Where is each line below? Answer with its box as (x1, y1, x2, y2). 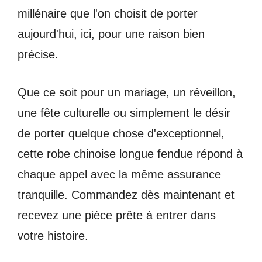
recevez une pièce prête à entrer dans (18, 208, 216, 222)
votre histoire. (18, 229, 88, 242)
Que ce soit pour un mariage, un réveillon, (18, 85, 236, 99)
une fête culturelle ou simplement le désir (18, 106, 230, 119)
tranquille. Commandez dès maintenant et (18, 188, 235, 201)
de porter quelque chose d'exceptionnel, (18, 126, 225, 140)
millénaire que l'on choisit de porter (18, 6, 198, 20)
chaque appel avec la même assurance (18, 167, 221, 181)
